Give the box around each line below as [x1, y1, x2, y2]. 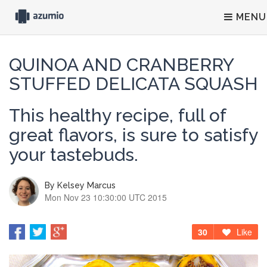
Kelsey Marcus [57, 181, 116, 190]
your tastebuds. [9, 144, 138, 165]
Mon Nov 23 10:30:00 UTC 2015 [45, 191, 167, 203]
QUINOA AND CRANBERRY [9, 54, 234, 75]
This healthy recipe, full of [9, 105, 226, 126]
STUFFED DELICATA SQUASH [9, 73, 258, 94]
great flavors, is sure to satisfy [9, 125, 257, 145]
